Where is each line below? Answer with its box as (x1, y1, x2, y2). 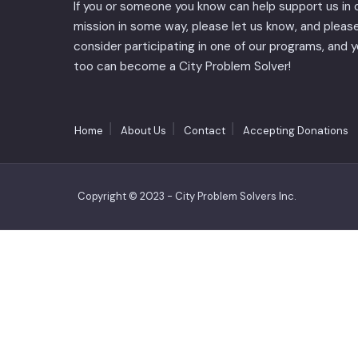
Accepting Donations (243, 124, 348, 137)
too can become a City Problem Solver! (74, 58, 291, 74)
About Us (121, 124, 166, 137)
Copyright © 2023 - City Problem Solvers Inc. (78, 189, 296, 203)
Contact (184, 124, 225, 137)
